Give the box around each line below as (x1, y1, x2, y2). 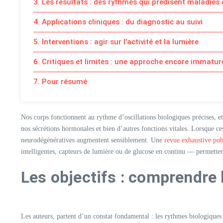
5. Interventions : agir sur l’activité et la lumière (33, 37, 199, 46)
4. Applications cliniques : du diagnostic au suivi (33, 17, 203, 26)
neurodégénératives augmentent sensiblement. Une (21, 136, 162, 144)
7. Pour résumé (33, 77, 87, 86)
